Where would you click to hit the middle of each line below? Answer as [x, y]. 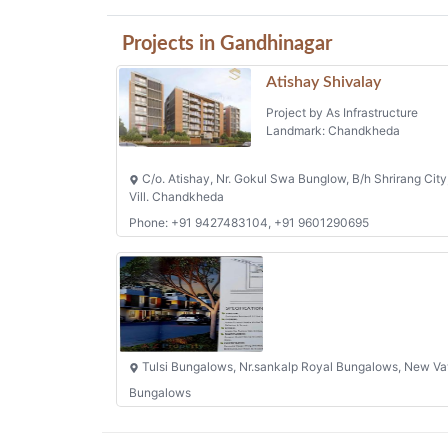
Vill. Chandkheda [176, 197]
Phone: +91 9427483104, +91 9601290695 [249, 223]
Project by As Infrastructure [341, 112]
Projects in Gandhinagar [227, 43]
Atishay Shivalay [323, 81]
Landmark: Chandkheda [332, 130]
